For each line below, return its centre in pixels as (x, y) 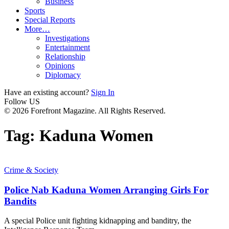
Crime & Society (31, 170)
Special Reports (50, 20)
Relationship (65, 56)
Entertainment (67, 47)
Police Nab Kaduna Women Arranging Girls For (106, 190)
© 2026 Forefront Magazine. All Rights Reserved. (85, 111)
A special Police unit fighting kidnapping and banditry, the (98, 221)
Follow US (22, 101)
